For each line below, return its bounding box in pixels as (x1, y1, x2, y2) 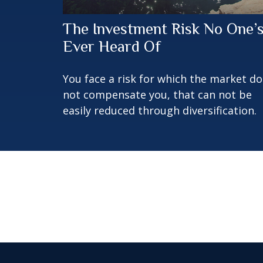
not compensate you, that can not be (63, 87, 252, 102)
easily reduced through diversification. (63, 103, 257, 117)
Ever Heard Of (63, 37, 161, 55)
